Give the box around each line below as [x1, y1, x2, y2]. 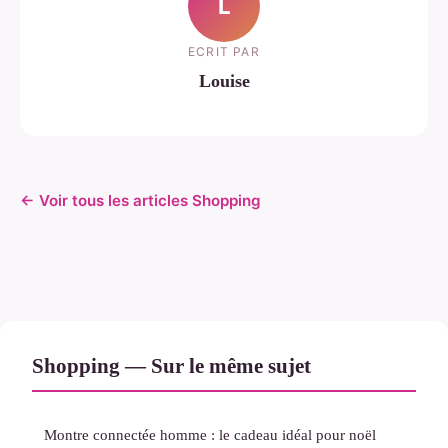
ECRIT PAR [188, 44, 260, 60]
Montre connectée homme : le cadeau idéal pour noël [44, 425, 376, 443]
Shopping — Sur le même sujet [32, 353, 311, 377]
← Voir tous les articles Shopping [20, 190, 261, 210]
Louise [198, 71, 250, 92]
